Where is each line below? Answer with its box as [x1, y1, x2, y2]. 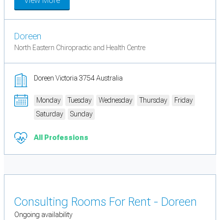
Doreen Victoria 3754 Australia [34, 74, 123, 82]
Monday [36, 96, 60, 104]
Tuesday [68, 96, 91, 104]
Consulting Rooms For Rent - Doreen [14, 194, 197, 209]
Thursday [139, 96, 167, 104]
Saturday [36, 110, 63, 118]
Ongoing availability [14, 210, 72, 219]
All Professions [34, 133, 88, 141]
